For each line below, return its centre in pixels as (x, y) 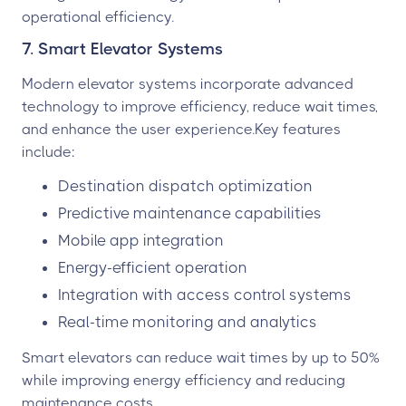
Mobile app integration (141, 240)
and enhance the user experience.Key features (181, 129)
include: (48, 151)
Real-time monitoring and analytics (188, 321)
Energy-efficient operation (153, 267)
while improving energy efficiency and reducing (184, 380)
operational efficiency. (98, 16)
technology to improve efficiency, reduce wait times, (200, 106)
